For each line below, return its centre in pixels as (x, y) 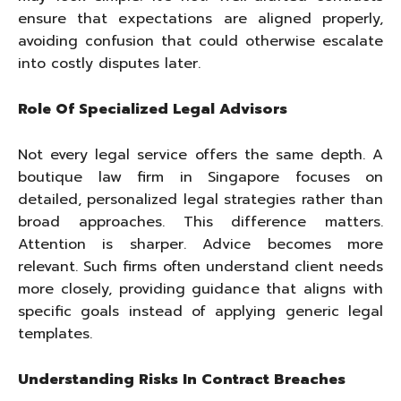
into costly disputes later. (109, 64)
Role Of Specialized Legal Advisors (153, 110)
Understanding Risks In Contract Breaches (182, 380)
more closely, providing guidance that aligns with (200, 290)
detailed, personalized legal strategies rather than (200, 200)
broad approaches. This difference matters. (200, 222)
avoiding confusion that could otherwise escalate (200, 42)
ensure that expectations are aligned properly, (200, 19)
